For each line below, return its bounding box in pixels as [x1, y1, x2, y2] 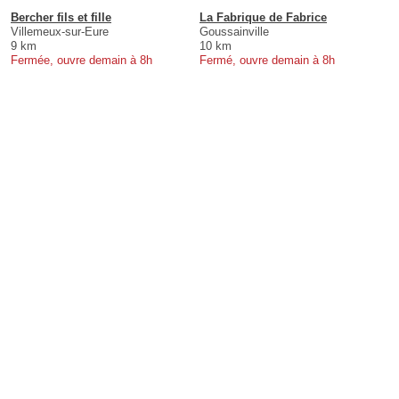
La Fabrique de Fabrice [199, 10, 327, 24]
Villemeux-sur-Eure [11, 24, 109, 38]
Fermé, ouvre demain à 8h [199, 53, 335, 67]
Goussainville [199, 24, 269, 38]
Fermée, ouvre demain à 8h [11, 53, 152, 67]
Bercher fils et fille [11, 10, 111, 24]
